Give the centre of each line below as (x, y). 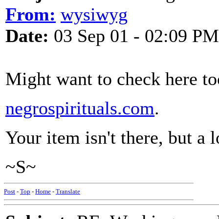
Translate (68, 191)
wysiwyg (94, 14)
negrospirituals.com (80, 108)
